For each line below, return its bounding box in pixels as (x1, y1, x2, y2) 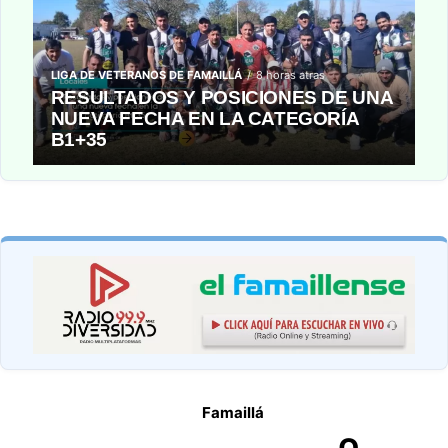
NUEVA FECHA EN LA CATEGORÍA (50, 107, 359, 129)
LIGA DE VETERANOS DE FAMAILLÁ (50, 67, 242, 82)
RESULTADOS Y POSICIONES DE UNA (50, 86, 393, 108)
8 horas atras (255, 67, 325, 82)
